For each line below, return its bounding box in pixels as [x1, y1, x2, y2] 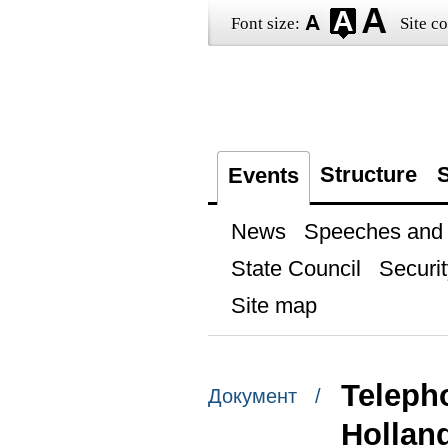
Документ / [207, 385, 321, 408]
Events [227, 163, 299, 188]
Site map [230, 293, 317, 318]
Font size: [230, 14, 300, 33]
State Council [230, 256, 361, 281]
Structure [319, 162, 417, 187]
